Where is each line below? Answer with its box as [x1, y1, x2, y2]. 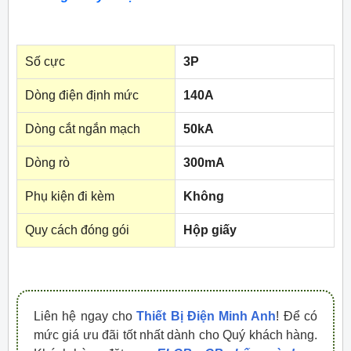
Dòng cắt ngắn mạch [25, 122, 140, 136]
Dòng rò [25, 156, 70, 170]
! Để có [276, 309, 318, 324]
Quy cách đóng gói [25, 223, 129, 237]
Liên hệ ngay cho [34, 309, 137, 324]
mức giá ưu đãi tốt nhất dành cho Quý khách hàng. [34, 328, 317, 342]
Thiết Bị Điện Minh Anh [136, 309, 277, 324]
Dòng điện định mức [25, 89, 139, 103]
